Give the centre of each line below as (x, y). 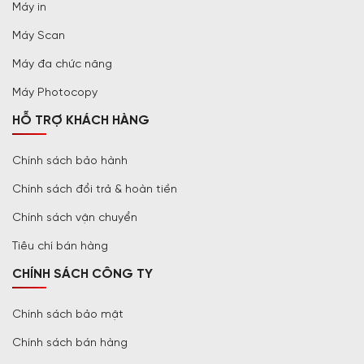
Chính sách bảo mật (68, 315)
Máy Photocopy (55, 93)
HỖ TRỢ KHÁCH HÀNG (81, 121)
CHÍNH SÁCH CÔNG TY (82, 274)
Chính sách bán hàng (70, 343)
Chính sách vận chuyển (75, 218)
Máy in (29, 8)
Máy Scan (39, 36)
